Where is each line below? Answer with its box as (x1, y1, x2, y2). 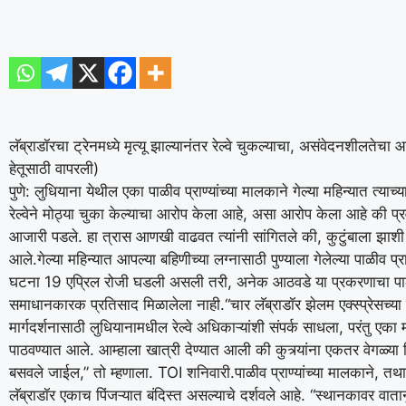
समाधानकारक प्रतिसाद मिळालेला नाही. (9, 295, 225, 314)
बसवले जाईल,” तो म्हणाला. (9, 362, 158, 382)
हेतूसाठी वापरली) (9, 159, 99, 178)
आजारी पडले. (9, 227, 87, 246)
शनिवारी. (187, 362, 235, 382)
